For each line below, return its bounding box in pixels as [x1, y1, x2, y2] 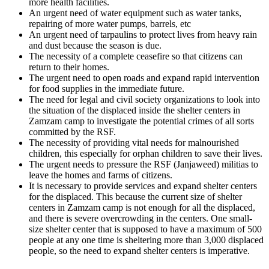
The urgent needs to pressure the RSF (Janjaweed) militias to [29, 159, 258, 169]
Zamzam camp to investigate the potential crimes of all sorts [29, 115, 254, 126]
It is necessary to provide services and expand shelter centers [29, 180, 257, 191]
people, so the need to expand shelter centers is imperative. [29, 245, 250, 256]
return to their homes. [29, 61, 109, 72]
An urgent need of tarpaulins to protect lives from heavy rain [29, 29, 257, 40]
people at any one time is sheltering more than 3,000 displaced [29, 234, 264, 245]
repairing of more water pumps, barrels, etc [29, 18, 191, 29]
